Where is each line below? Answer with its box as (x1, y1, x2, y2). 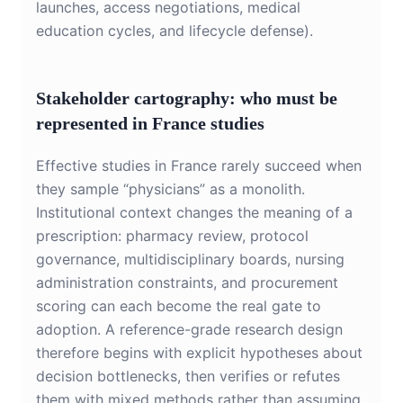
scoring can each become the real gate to (36, 297, 321, 316)
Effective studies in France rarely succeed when (36, 157, 362, 175)
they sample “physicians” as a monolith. (36, 180, 305, 199)
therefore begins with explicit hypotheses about (36, 344, 363, 363)
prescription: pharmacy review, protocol (36, 227, 309, 246)
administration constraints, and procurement (36, 273, 338, 292)
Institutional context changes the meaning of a (36, 203, 353, 222)
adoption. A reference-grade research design (36, 320, 343, 339)
